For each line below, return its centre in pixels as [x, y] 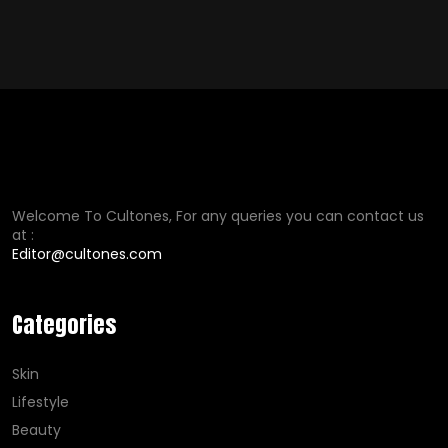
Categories [64, 324]
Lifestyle [40, 402]
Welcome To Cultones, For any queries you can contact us [218, 216]
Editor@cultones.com [87, 254]
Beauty [36, 430]
